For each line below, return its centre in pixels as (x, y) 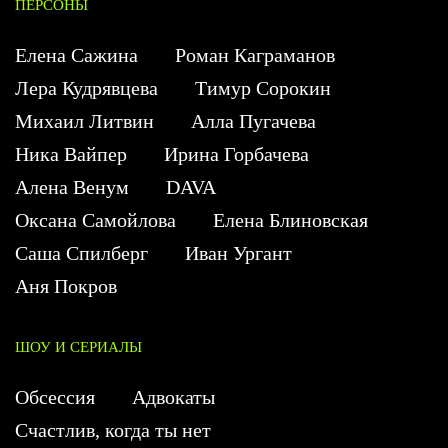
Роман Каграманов (255, 54)
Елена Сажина (76, 54)
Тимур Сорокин (263, 87)
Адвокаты (173, 396)
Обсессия (55, 396)
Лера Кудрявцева (86, 87)
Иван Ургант (238, 252)
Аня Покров (66, 285)
